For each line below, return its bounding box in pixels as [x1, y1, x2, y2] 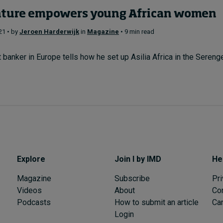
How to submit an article [114, 198, 199, 207]
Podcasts [16, 198, 51, 207]
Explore [16, 154, 45, 164]
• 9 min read [119, 27, 154, 35]
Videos [16, 186, 42, 195]
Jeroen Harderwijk [19, 27, 79, 35]
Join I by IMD [114, 154, 161, 164]
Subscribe [114, 174, 150, 183]
